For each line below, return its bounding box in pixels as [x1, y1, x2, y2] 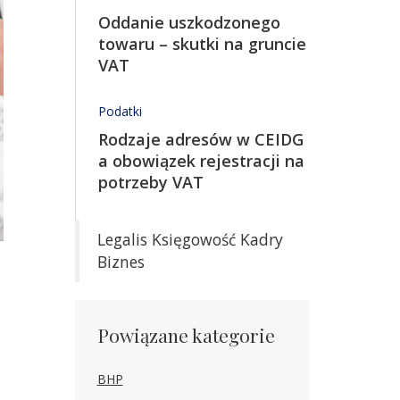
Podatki [97, 103, 142, 120]
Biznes [96, 251, 145, 272]
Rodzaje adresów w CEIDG [97, 129, 304, 150]
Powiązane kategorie [96, 322, 275, 347]
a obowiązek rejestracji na [97, 150, 304, 171]
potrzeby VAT [97, 171, 204, 193]
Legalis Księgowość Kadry [96, 229, 283, 250]
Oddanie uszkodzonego [97, 12, 280, 33]
